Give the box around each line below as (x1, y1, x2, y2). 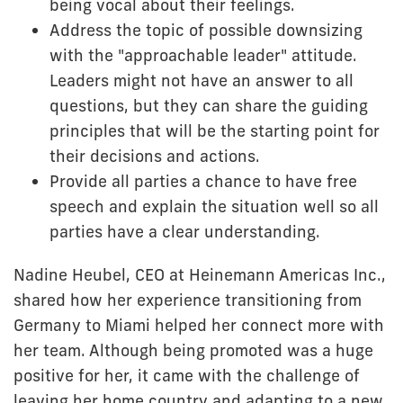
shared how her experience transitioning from (13, 289, 362, 310)
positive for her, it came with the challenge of (13, 364, 360, 386)
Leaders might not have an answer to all (49, 69, 354, 91)
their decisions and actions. (49, 145, 260, 166)
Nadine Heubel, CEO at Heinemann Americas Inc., (13, 264, 386, 285)
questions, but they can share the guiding (49, 94, 368, 116)
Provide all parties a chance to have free (49, 170, 357, 192)
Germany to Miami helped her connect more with (13, 314, 384, 336)
